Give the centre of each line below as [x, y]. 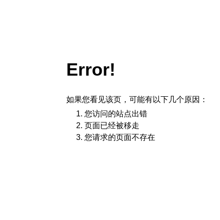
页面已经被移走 [112, 125]
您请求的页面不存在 [120, 137]
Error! [91, 69]
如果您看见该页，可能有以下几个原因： [137, 99]
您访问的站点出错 [116, 114]
